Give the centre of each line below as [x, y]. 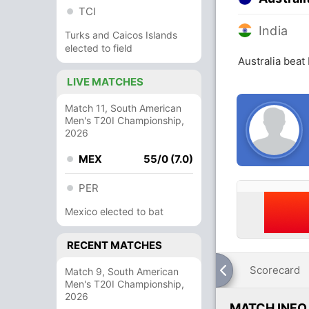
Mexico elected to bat [114, 211]
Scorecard [275, 270]
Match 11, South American [123, 108]
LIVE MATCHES [105, 82]
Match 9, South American [122, 271]
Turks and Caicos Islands [121, 35]
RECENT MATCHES [114, 245]
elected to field [99, 48]
